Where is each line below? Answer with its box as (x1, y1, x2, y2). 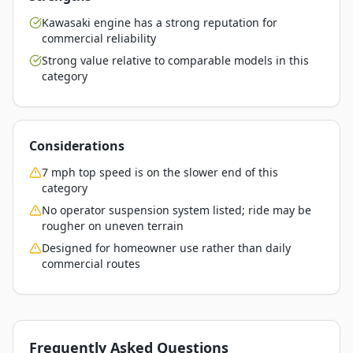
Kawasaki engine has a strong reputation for (42, 15, 277, 30)
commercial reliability (42, 31, 156, 46)
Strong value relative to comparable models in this (42, 53, 309, 68)
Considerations (29, 137, 124, 154)
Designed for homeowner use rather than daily (42, 240, 291, 255)
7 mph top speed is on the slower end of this (42, 165, 278, 180)
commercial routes (42, 256, 140, 271)
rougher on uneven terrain (42, 218, 184, 233)
